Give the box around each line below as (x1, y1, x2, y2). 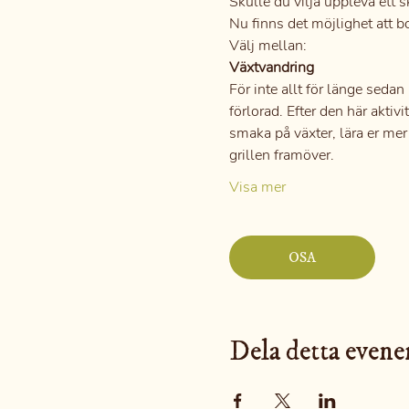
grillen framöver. (228, 145, 334, 165)
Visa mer (228, 177, 286, 197)
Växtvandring (228, 58, 314, 78)
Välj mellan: (228, 36, 307, 56)
